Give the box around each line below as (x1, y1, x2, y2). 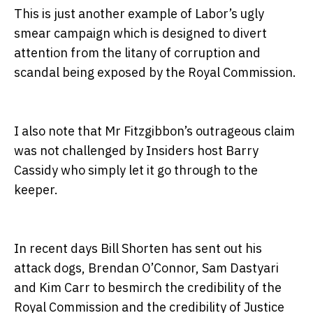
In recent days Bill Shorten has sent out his (14, 240, 262, 257)
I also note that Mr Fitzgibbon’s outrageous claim (14, 123, 295, 140)
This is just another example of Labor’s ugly (14, 6, 264, 22)
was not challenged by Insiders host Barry (14, 143, 259, 159)
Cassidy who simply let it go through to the (14, 162, 258, 179)
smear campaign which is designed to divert (14, 25, 267, 42)
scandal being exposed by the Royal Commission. (14, 64, 296, 81)
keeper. (14, 182, 58, 198)
